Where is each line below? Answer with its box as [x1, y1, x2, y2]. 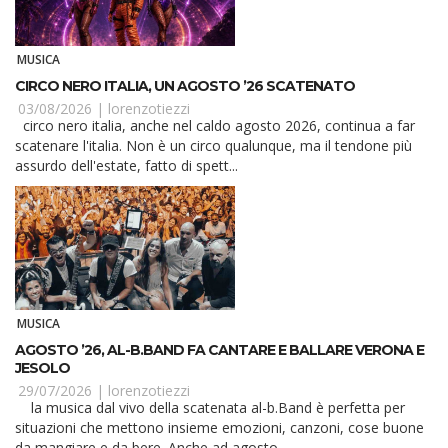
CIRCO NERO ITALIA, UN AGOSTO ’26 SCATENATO [15, 77, 355, 96]
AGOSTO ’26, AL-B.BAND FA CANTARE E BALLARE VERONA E [15, 341, 424, 360]
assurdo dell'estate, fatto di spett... [15, 156, 238, 176]
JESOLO [15, 359, 70, 378]
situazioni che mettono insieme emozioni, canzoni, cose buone [15, 418, 424, 438]
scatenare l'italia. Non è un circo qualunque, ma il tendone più [15, 136, 412, 156]
